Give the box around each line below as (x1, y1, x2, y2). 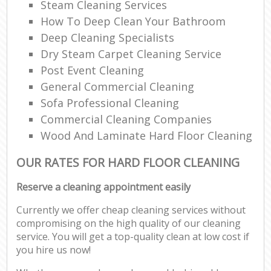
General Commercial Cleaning (41, 79, 195, 94)
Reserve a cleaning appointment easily (16, 180, 191, 194)
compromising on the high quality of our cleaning (16, 217, 241, 230)
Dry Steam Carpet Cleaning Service (41, 46, 222, 61)
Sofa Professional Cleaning (41, 95, 180, 110)
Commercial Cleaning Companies (41, 111, 212, 126)
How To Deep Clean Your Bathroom (41, 13, 226, 28)
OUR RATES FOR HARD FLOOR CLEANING (16, 154, 240, 171)
